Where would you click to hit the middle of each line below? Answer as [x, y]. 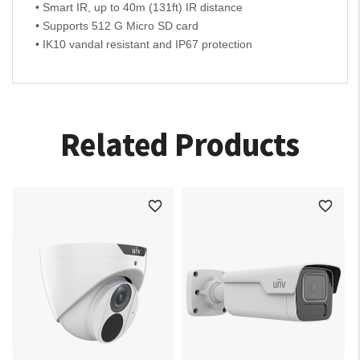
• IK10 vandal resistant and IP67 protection [144, 45]
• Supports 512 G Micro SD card [117, 26]
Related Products [180, 144]
